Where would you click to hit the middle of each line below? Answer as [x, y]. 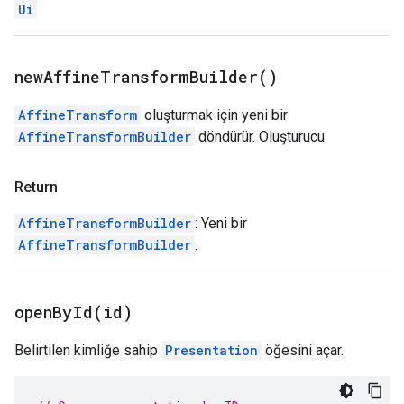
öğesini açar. [303, 350]
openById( [59, 312]
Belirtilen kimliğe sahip [88, 350]
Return [36, 187]
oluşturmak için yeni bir [214, 115]
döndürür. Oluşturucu [260, 137]
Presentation [211, 350]
